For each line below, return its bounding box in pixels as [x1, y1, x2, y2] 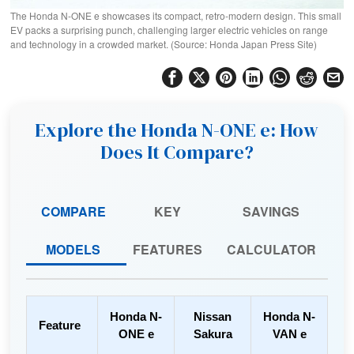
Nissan [194, 309, 232, 323]
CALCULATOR [226, 239, 316, 258]
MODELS [46, 239, 101, 258]
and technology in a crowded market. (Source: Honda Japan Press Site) [10, 36, 318, 51]
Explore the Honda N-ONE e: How [35, 116, 319, 143]
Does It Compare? [100, 138, 254, 165]
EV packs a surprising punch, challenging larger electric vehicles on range [10, 22, 329, 36]
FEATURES [133, 239, 203, 258]
